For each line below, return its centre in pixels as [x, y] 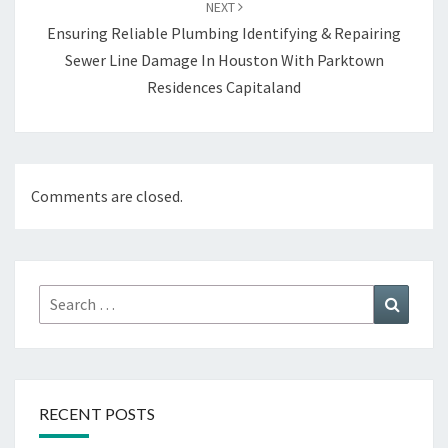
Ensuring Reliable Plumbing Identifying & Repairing [224, 33]
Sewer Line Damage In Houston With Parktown [224, 60]
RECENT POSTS [97, 414]
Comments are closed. [107, 196]
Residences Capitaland [224, 87]
